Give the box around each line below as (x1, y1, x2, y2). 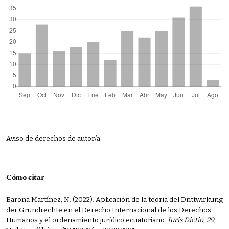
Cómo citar (6, 171, 44, 184)
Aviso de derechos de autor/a (6, 133, 100, 143)
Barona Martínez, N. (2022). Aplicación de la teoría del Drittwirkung (6, 195, 223, 204)
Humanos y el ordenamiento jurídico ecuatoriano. (6, 215, 168, 224)
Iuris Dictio (168, 215, 203, 224)
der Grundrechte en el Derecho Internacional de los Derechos (6, 205, 211, 214)
